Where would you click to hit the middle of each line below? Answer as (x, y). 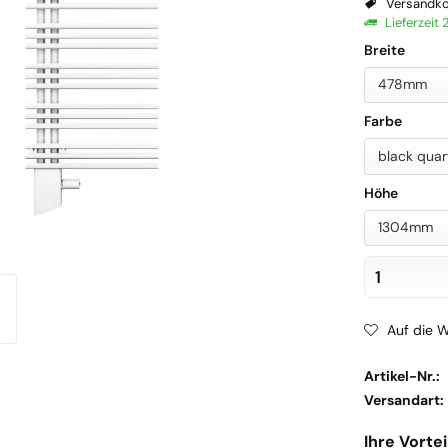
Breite (384, 49)
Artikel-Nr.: (401, 376)
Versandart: (403, 400)
